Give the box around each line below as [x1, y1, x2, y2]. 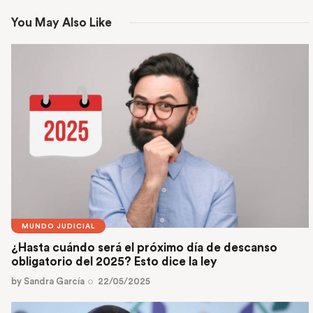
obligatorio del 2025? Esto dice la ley [11, 256, 217, 268]
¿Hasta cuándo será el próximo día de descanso [11, 242, 277, 254]
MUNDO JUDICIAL [22, 222, 95, 230]
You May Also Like [11, 17, 112, 29]
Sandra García [24, 277, 85, 286]
